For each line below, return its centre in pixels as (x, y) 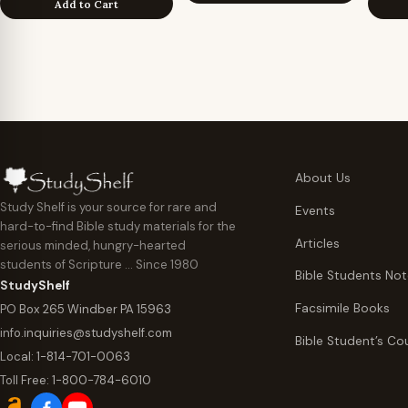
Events (315, 210)
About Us (323, 178)
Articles (317, 243)
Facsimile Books (342, 309)
